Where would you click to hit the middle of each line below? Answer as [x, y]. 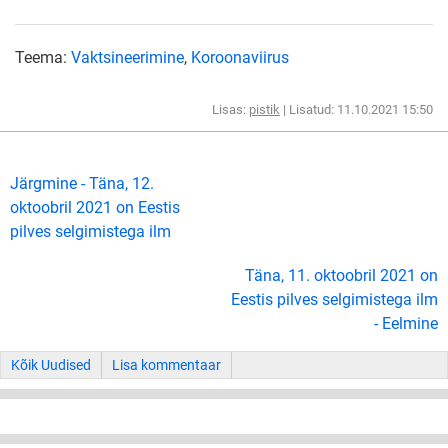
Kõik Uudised [51, 364]
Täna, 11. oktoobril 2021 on [341, 275]
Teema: [43, 57]
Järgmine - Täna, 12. [82, 183]
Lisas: [230, 109]
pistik [264, 109]
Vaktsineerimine [127, 57]
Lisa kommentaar [166, 364]
